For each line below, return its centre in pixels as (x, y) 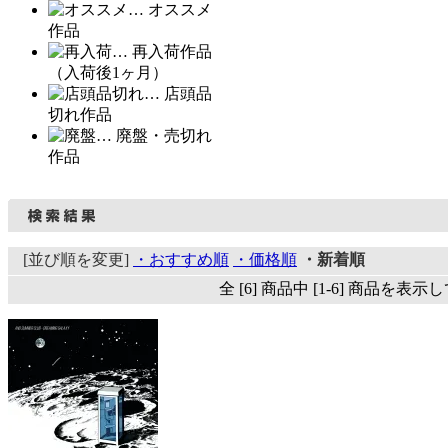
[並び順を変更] (78, 260)
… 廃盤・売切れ (154, 136)
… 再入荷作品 (162, 52)
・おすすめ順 (181, 260)
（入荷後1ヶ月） (108, 73)
